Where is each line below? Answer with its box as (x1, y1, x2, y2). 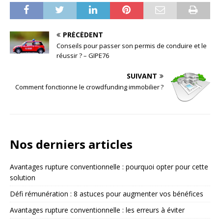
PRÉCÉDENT (63, 29, 103, 39)
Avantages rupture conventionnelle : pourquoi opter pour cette (10, 162, 208, 172)
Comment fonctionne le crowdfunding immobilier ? (15, 82, 164, 91)
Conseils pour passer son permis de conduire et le (56, 41, 207, 50)
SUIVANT (127, 71, 157, 81)
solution (10, 173, 35, 183)
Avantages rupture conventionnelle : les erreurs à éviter (10, 205, 185, 215)
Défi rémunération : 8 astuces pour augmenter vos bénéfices (10, 189, 203, 199)
